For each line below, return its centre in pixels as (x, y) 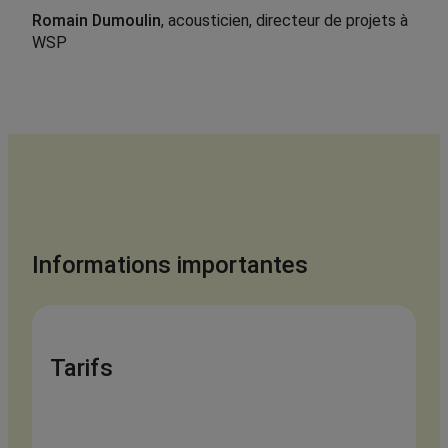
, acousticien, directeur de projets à (284, 20)
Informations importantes (170, 265)
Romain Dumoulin (96, 20)
